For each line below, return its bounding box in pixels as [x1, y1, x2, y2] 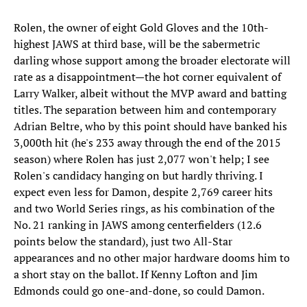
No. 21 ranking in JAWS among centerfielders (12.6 [14, 217, 262, 233]
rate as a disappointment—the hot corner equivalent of [14, 69, 281, 85]
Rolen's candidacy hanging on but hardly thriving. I [14, 168, 263, 184]
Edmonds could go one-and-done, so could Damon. [14, 283, 265, 299]
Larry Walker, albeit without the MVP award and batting [14, 86, 286, 101]
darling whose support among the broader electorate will [14, 53, 291, 69]
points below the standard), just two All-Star [14, 234, 232, 249]
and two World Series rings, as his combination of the [14, 201, 275, 217]
